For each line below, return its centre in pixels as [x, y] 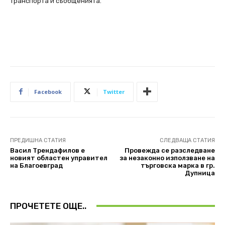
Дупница [200, 173]
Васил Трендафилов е [47, 150]
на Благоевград [36, 165]
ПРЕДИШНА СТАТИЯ [38, 140]
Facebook [48, 91]
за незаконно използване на [167, 158]
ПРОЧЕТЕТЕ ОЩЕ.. [48, 206]
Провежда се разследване [170, 150]
